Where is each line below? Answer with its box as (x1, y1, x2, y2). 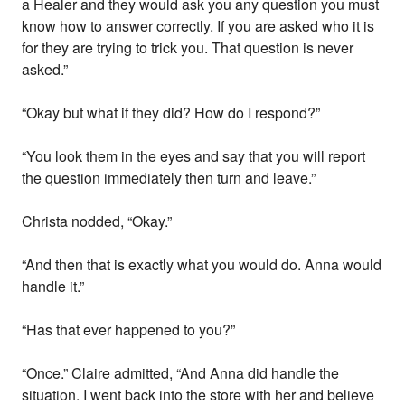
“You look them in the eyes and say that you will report (22, 146, 366, 167)
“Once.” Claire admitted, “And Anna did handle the (22, 363, 340, 384)
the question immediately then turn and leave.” (22, 167, 316, 189)
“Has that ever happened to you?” (22, 319, 236, 341)
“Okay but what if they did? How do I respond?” (22, 102, 321, 124)
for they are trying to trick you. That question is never (22, 37, 354, 59)
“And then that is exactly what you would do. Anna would (22, 254, 382, 276)
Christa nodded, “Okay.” (22, 211, 173, 232)
